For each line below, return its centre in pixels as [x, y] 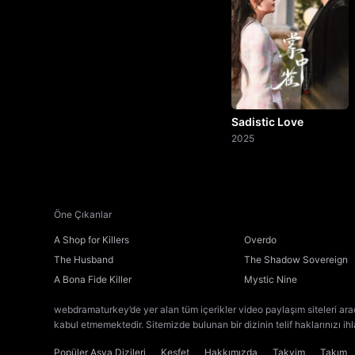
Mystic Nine [270, 279]
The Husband [84, 259]
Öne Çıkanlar [83, 214]
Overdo [260, 239]
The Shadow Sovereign [296, 259]
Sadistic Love [267, 121]
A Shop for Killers [92, 239]
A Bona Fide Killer [93, 279]
